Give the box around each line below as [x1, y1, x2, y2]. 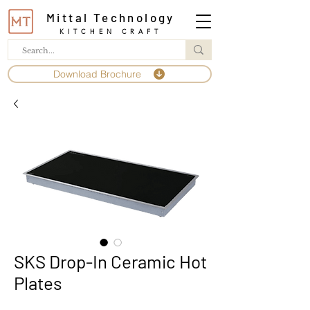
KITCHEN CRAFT [59, 27, 163, 35]
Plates [14, 272, 62, 293]
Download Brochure [53, 68, 141, 80]
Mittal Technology [46, 10, 175, 24]
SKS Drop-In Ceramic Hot [14, 250, 207, 272]
